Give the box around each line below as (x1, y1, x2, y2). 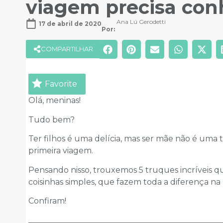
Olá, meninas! (28, 96, 81, 106)
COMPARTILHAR (41, 45, 93, 53)
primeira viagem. (28, 146, 93, 156)
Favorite (45, 79, 77, 89)
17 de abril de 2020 (39, 19, 102, 27)
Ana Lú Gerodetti (116, 18, 166, 26)
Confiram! (28, 196, 66, 206)
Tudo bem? (28, 114, 75, 124)
